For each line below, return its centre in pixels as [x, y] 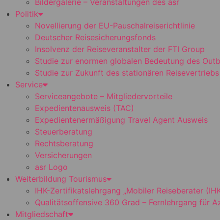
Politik [27, 14]
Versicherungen [63, 155]
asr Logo [51, 167]
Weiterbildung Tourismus [61, 179]
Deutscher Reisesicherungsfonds [95, 37]
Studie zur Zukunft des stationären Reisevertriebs [127, 73]
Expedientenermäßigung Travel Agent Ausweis [121, 120]
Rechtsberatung [64, 143]
